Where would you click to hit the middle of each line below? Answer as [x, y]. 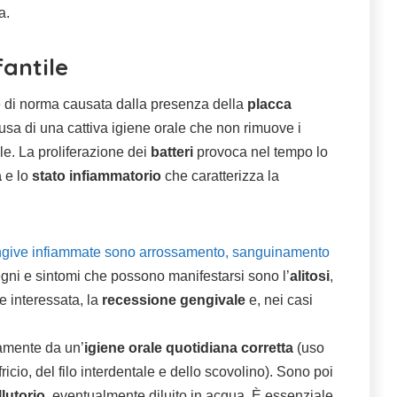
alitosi [310, 276]
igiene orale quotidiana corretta [189, 348]
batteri [172, 152]
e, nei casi [279, 300]
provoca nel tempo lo [261, 152]
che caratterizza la [220, 176]
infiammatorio [115, 176]
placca [269, 105]
